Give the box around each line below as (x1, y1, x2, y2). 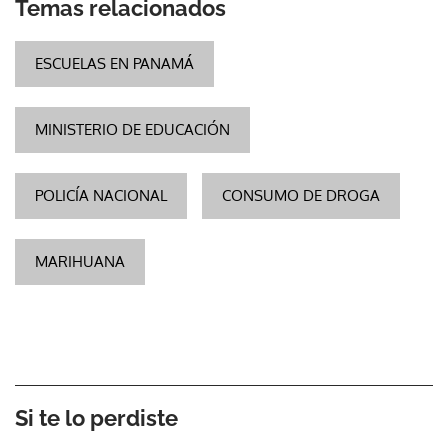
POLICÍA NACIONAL (35, 185, 167, 205)
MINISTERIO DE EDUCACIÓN (35, 119, 230, 139)
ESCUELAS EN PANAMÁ (35, 53, 194, 73)
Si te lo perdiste (15, 404, 178, 431)
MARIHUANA (35, 251, 125, 271)
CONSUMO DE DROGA (222, 185, 380, 205)
